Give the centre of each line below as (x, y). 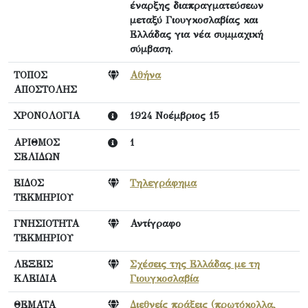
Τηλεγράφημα (163, 183)
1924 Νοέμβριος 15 (175, 116)
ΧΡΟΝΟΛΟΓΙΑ (47, 116)
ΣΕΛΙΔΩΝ (37, 157)
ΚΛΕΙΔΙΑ (35, 279)
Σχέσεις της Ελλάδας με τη (195, 264)
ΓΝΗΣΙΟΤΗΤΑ (46, 224)
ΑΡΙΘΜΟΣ (37, 143)
